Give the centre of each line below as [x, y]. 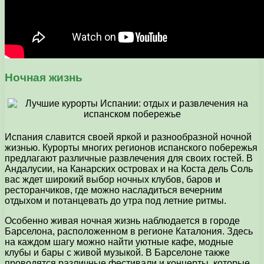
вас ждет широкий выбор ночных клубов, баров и [113, 180]
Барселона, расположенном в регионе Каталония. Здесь [129, 232]
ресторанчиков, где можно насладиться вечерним [113, 190]
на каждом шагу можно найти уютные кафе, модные [119, 242]
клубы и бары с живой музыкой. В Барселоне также [117, 253]
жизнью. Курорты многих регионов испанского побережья [131, 148]
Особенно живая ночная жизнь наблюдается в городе [122, 221]
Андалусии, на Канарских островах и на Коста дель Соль [129, 169]
